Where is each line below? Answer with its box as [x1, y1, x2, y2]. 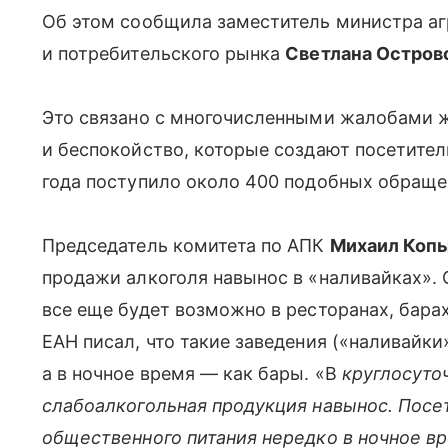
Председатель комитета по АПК [42, 235, 330, 256]
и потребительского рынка [42, 43, 286, 64]
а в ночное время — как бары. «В [42, 363, 337, 384]
